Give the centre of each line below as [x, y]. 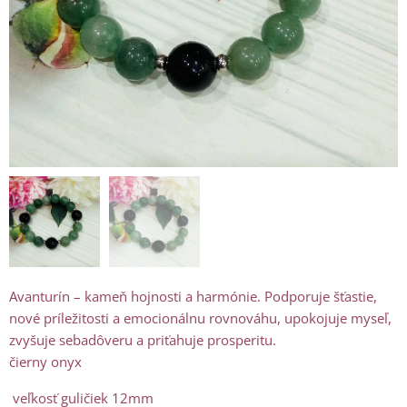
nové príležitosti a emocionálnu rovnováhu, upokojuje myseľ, [200, 318]
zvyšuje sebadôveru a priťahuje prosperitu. [144, 340]
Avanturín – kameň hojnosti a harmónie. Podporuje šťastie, [193, 297]
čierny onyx [45, 362]
